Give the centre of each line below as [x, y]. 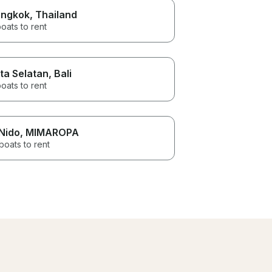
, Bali [60, 73]
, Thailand [53, 14]
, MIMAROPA [49, 132]
